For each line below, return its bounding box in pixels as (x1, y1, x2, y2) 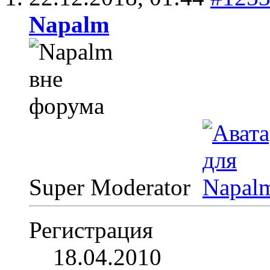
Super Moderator (29, 174, 196, 200)
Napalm (29, 11, 109, 37)
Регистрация (29, 216, 153, 243)
